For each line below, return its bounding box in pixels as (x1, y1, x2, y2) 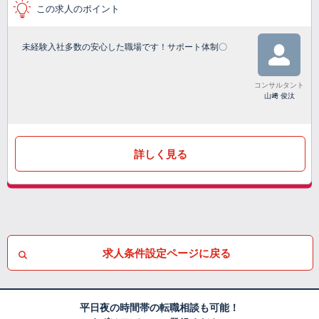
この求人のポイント (36, 4, 120, 15)
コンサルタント (254, 81, 304, 90)
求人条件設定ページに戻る (103, 246, 231, 259)
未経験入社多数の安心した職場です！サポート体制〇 (22, 42, 227, 53)
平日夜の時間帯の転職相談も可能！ (80, 302, 239, 314)
